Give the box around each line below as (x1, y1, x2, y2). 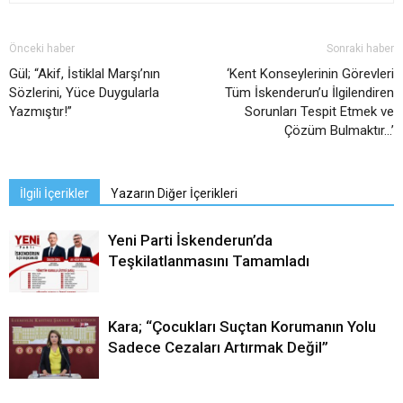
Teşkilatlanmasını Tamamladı (108, 252, 309, 271)
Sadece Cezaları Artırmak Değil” (108, 338, 328, 357)
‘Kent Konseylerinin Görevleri (227, 66, 394, 83)
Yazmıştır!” (9, 103, 72, 121)
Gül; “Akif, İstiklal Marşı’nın (9, 66, 160, 83)
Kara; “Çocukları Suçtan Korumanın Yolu (108, 318, 376, 336)
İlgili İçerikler (20, 186, 89, 201)
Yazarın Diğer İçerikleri (111, 186, 237, 201)
